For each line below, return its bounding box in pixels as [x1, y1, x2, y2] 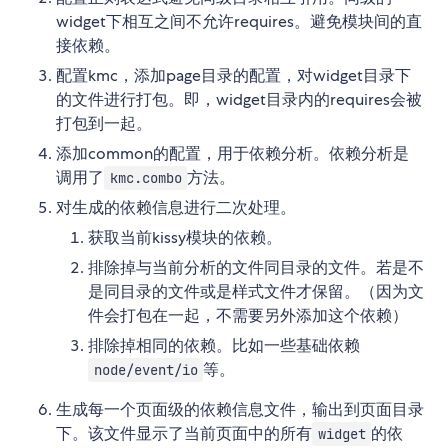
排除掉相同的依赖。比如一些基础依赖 [88, 335, 360, 357]
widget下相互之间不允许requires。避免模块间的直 [56, 11, 422, 33]
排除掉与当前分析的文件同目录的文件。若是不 [88, 257, 424, 279]
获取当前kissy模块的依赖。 [88, 227, 282, 249]
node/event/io [93, 361, 198, 380]
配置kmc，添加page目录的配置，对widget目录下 [56, 65, 411, 87]
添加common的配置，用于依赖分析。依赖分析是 [56, 143, 409, 165]
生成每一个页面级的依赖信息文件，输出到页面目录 [56, 399, 424, 421]
